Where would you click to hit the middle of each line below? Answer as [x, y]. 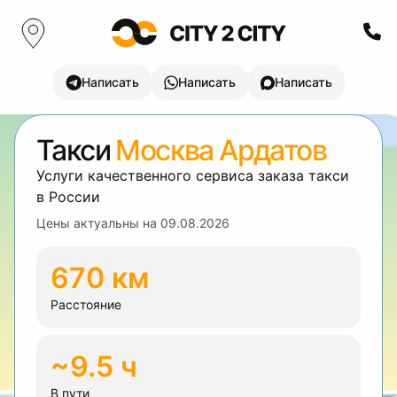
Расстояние [86, 304]
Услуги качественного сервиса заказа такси [193, 175]
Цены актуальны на [98, 223]
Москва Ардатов [221, 150]
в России [68, 197]
